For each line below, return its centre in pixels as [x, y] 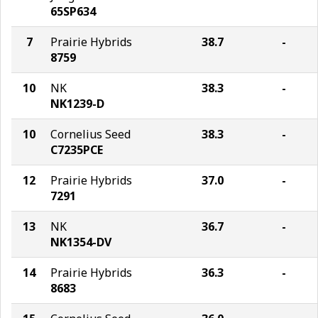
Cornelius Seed [91, 134]
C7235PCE [77, 150]
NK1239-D [77, 104]
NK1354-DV [81, 242]
